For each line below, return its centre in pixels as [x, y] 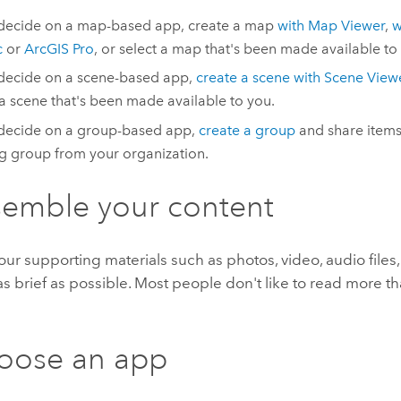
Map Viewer [346, 25]
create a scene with [260, 78]
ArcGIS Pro [59, 48]
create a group [247, 130]
